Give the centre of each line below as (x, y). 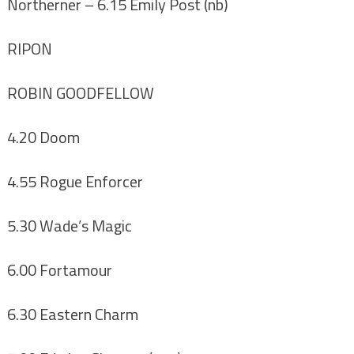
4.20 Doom (43, 137)
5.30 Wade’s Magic (69, 226)
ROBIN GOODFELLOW (80, 93)
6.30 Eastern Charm (72, 314)
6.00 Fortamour (59, 270)
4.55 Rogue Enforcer (75, 182)
